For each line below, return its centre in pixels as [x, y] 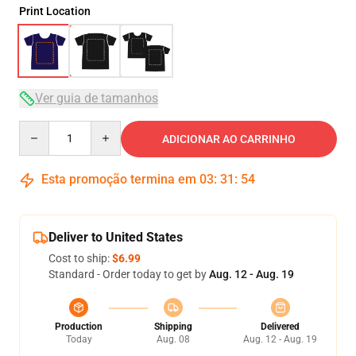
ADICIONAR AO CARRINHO [229, 139]
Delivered [280, 327]
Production [79, 327]
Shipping [173, 327]
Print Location [55, 11]
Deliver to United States [116, 237]
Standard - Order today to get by [129, 274]
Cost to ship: [80, 258]
